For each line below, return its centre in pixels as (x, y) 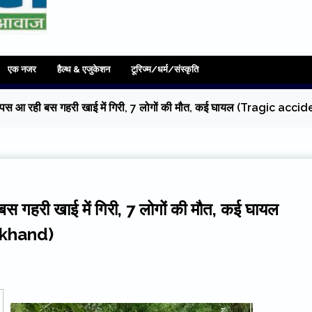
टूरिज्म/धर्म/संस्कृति (165, 69)
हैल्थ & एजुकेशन (84, 69)
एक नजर (22, 69)
